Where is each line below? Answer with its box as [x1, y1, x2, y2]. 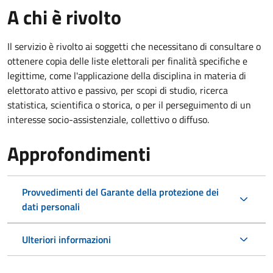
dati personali [22, 199, 80, 214]
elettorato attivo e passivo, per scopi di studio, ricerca [7, 82, 228, 97]
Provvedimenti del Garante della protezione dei [22, 184, 219, 199]
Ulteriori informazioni [22, 232, 111, 247]
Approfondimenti [7, 138, 151, 168]
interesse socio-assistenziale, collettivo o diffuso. [7, 112, 209, 127]
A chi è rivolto [7, 2, 121, 32]
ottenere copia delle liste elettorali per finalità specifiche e [7, 53, 247, 68]
